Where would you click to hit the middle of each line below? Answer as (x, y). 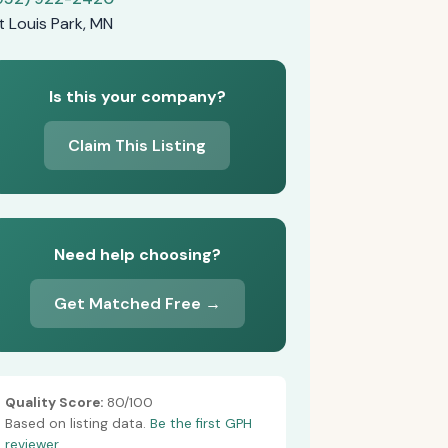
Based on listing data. (77, 423)
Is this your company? (137, 96)
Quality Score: (53, 402)
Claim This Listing (137, 145)
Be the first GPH (200, 423)
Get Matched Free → (137, 303)
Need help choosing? (137, 254)
